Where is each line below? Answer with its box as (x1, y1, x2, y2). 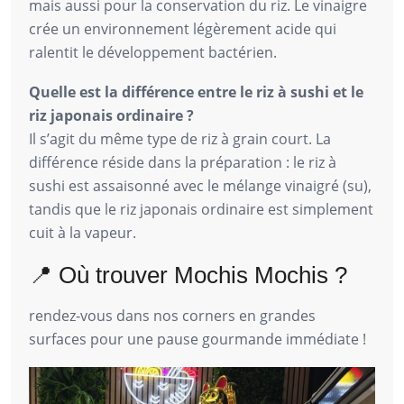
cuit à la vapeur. (29, 222, 136, 243)
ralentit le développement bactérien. (29, 41, 277, 62)
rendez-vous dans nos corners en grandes (29, 305, 316, 326)
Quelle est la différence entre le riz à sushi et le (29, 81, 363, 102)
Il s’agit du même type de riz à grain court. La (29, 128, 331, 149)
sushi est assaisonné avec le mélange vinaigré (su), (29, 175, 372, 196)
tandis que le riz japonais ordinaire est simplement (29, 198, 373, 219)
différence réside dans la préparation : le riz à (29, 151, 336, 172)
